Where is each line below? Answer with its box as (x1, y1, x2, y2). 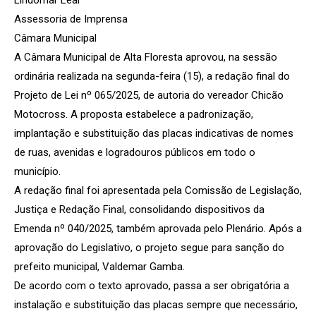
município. (14, 164, 61, 178)
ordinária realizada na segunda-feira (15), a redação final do (14, 69, 290, 83)
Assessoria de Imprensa (14, 12, 128, 25)
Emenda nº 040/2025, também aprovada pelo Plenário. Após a (14, 221, 302, 235)
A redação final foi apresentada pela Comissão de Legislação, (14, 183, 302, 197)
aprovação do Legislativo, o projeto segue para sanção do (14, 241, 284, 254)
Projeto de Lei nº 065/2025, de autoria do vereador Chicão (14, 88, 284, 102)
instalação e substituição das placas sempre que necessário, (14, 298, 298, 311)
